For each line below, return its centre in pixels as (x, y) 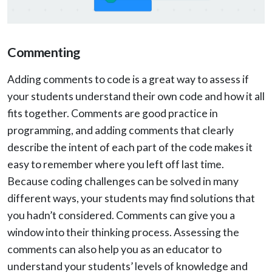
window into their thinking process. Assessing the (123, 233)
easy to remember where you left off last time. (116, 165)
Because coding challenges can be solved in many (123, 182)
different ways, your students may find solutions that (131, 199)
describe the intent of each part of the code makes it (130, 148)
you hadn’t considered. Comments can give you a (121, 216)
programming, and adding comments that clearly (121, 131)
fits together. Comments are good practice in (113, 114)
